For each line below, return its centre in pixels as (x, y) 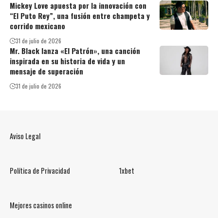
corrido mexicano (37, 26)
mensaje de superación (46, 71)
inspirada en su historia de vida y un (67, 61)
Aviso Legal (25, 136)
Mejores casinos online (41, 205)
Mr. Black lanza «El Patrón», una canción (75, 51)
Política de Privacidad (40, 170)
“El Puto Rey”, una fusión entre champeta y (80, 16)
